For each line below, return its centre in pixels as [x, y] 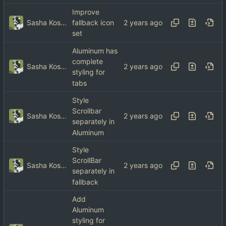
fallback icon [93, 23]
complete [88, 62]
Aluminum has [95, 51]
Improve [86, 12]
